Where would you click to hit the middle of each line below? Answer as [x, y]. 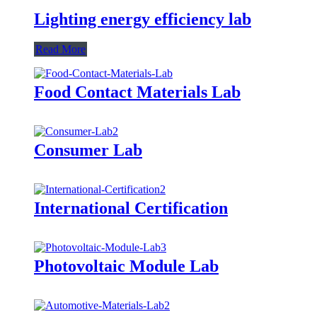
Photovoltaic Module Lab [126, 266]
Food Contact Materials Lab [137, 92]
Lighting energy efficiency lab [143, 19]
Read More [60, 49]
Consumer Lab [88, 150]
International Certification [131, 208]
